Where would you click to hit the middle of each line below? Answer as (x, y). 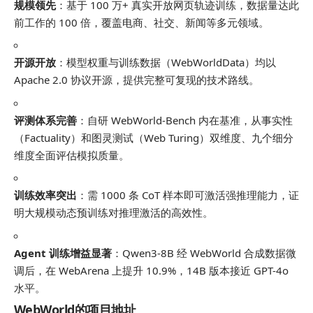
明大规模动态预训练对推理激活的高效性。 (114, 212)
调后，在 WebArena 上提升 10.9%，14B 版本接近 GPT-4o (151, 270)
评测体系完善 (45, 120)
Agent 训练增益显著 (63, 253)
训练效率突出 (45, 195)
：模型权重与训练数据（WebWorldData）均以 (166, 62)
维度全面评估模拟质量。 (72, 155)
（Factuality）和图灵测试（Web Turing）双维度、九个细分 (154, 137)
